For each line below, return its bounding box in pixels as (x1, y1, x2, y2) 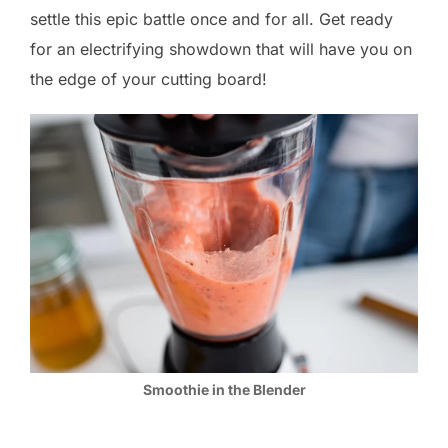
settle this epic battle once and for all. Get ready (30, 9, 393, 29)
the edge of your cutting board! (30, 69, 267, 89)
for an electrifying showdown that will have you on (30, 39, 412, 59)
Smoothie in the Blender (142, 381, 306, 399)
